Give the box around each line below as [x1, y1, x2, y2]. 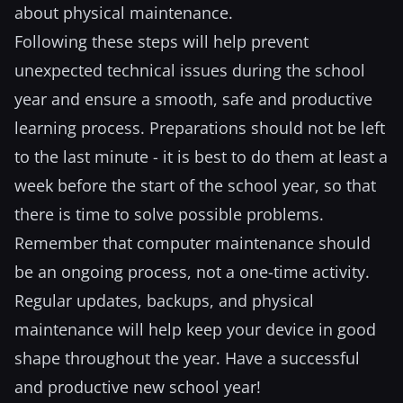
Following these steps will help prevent [14, 31, 309, 52]
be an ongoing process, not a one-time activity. [14, 261, 370, 282]
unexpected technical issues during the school [14, 59, 365, 81]
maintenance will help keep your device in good [14, 318, 376, 340]
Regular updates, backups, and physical [14, 290, 314, 311]
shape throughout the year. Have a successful [14, 347, 360, 369]
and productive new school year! [14, 376, 261, 398]
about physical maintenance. [14, 2, 233, 23]
